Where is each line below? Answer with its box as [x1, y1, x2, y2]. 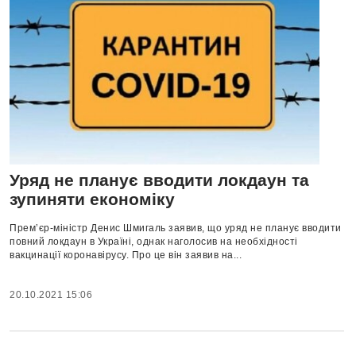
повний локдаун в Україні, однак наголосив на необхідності [10, 236, 298, 248]
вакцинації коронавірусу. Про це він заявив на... [10, 250, 242, 261]
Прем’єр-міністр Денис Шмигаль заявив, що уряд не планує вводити [10, 222, 342, 234]
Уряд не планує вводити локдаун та [10, 171, 309, 190]
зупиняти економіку [10, 190, 175, 209]
